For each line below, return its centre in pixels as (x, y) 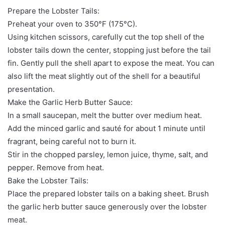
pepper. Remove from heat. (56, 167)
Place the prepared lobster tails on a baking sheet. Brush (108, 193)
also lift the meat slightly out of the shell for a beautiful (104, 76)
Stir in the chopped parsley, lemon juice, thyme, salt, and (108, 154)
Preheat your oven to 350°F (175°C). (72, 24)
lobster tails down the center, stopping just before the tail (109, 50)
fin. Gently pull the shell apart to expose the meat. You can (111, 63)
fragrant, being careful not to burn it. (72, 141)
